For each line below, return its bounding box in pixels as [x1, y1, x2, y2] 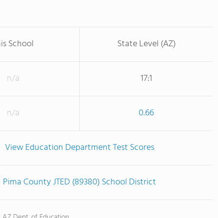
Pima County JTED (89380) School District [3, 175, 156, 189]
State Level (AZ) [117, 37, 176, 51]
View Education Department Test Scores [5, 141, 154, 155]
